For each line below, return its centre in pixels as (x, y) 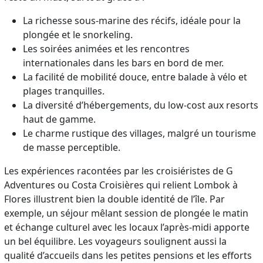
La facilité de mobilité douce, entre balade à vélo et (135, 77)
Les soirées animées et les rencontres (107, 48)
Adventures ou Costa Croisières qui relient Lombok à (121, 185)
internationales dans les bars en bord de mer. (124, 63)
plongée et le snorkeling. (78, 34)
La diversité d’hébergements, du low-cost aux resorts (141, 105)
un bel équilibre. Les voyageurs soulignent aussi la (116, 241)
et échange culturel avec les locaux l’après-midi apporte (127, 227)
